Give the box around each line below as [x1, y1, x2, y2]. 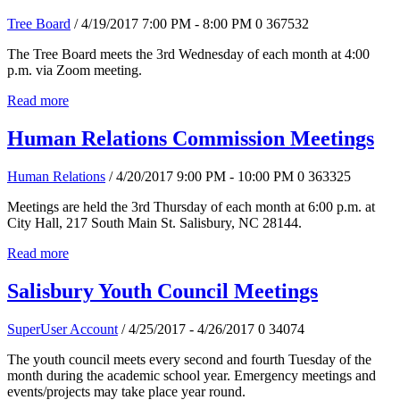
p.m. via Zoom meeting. [7, 62, 142, 79]
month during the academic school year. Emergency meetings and [7, 367, 376, 383]
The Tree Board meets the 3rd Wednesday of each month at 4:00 [7, 46, 370, 62]
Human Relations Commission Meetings [7, 127, 374, 151]
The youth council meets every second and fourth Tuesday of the [7, 351, 371, 367]
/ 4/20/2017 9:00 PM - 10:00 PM [109, 169, 294, 185]
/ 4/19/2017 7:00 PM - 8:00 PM [74, 16, 252, 32]
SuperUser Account [7, 321, 118, 337]
